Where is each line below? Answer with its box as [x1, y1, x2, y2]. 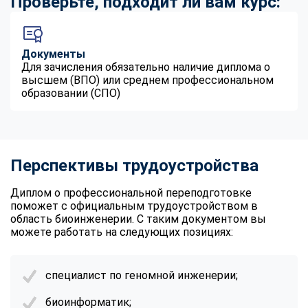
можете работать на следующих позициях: [10, 225, 233, 239]
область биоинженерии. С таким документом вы [10, 212, 266, 225]
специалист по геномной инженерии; [45, 268, 238, 282]
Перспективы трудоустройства [10, 155, 258, 175]
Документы [21, 47, 85, 60]
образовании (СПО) [21, 86, 120, 100]
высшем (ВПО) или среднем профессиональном [21, 73, 274, 87]
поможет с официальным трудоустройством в [10, 199, 258, 212]
